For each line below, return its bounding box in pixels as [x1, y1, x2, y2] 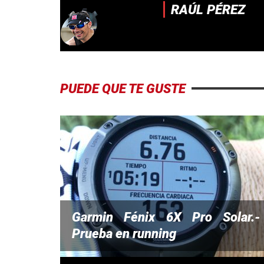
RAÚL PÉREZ [171, 1, 245, 17]
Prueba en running [72, 226, 176, 241]
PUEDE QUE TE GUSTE [60, 81, 186, 96]
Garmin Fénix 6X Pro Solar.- [72, 209, 260, 225]
